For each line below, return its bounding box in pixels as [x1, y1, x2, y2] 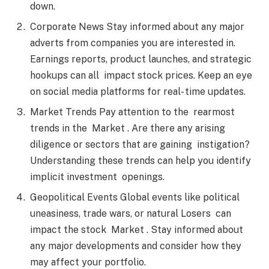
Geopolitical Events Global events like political [30, 192, 242, 204]
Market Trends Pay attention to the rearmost [30, 106, 235, 118]
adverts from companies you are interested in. [30, 37, 235, 49]
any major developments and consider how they [30, 240, 241, 252]
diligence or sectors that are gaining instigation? [30, 139, 250, 151]
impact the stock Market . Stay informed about [30, 224, 243, 236]
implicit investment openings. [30, 171, 169, 183]
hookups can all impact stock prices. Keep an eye [30, 70, 252, 82]
